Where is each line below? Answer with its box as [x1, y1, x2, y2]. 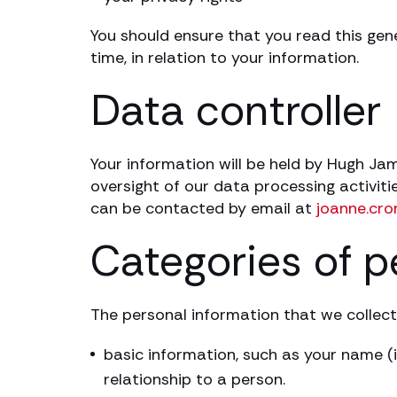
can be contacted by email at [90, 198, 316, 219]
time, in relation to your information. [90, 47, 359, 68]
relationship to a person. [104, 369, 285, 390]
